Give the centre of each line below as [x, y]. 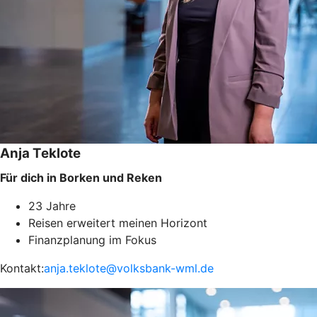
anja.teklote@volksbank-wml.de [129, 268]
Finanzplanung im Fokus [92, 240]
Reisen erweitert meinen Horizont [118, 223]
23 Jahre [52, 206]
